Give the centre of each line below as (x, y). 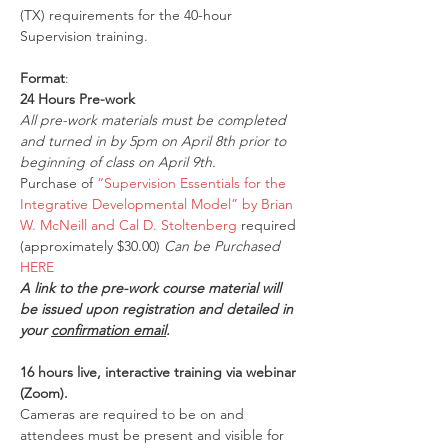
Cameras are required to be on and (134, 414)
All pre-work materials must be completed (155, 120)
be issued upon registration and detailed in (158, 309)
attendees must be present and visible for (154, 435)
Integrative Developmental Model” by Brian (158, 204)
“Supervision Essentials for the (193, 183)
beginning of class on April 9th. (118, 162)
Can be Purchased (224, 246)
